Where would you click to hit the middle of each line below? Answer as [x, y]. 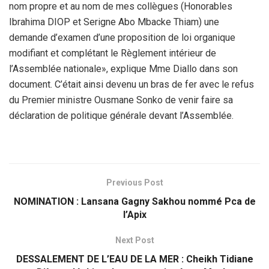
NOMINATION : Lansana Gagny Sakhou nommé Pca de [134, 202]
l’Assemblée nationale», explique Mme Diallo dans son [123, 69]
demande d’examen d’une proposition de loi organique [122, 38]
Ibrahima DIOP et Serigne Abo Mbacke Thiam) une [114, 22]
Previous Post [134, 183]
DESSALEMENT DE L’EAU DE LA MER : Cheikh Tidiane [134, 259]
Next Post [134, 240]
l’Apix [134, 215]
